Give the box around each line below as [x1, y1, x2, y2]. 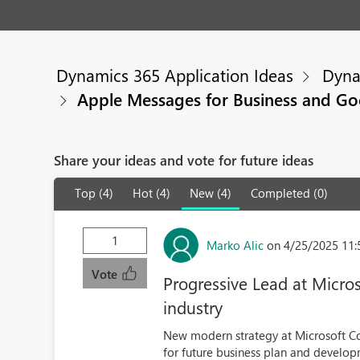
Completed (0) [251, 185, 329, 201]
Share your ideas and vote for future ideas [54, 151, 314, 169]
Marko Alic [207, 236, 264, 253]
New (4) [190, 185, 232, 201]
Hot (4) [133, 185, 171, 201]
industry [163, 296, 223, 318]
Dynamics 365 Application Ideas [56, 63, 294, 86]
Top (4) [75, 185, 114, 201]
